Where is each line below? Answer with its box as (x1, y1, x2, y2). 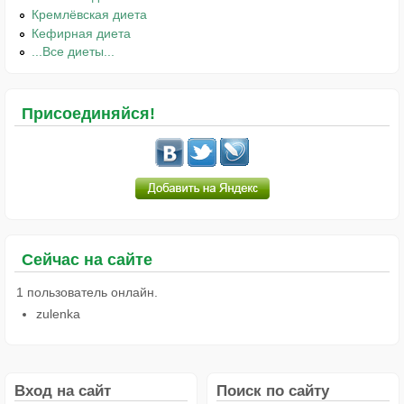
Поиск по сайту (216, 381, 329, 400)
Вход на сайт (14, 381, 111, 400)
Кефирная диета (32, 25, 132, 41)
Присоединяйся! (22, 105, 155, 124)
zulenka (35, 306, 80, 321)
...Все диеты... (32, 44, 115, 60)
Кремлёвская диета (32, 6, 148, 22)
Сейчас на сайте (22, 250, 152, 269)
